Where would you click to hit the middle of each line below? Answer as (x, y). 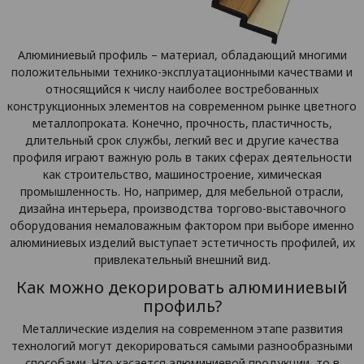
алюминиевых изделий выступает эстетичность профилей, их (182, 243)
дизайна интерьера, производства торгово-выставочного (182, 208)
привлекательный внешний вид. (182, 260)
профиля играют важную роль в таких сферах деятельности (182, 157)
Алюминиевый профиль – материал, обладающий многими (182, 55)
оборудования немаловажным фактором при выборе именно (182, 225)
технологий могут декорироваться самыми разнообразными (182, 346)
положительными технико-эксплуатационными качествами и (182, 72)
